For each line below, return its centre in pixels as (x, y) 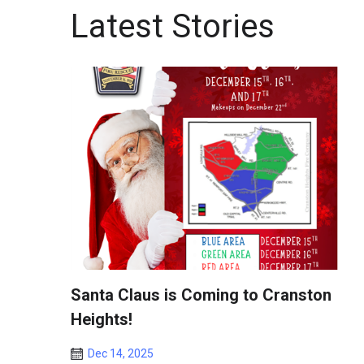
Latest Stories (173, 26)
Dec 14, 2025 (121, 353)
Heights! (102, 319)
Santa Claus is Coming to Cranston (201, 295)
